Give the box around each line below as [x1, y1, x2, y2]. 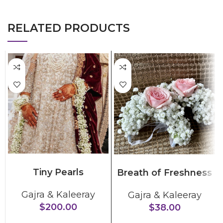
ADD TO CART [25, 154, 91, 166]
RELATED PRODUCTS [7, 21, 130, 35]
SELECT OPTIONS [125, 155, 204, 166]
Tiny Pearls [33, 167, 84, 178]
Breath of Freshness [117, 167, 212, 179]
